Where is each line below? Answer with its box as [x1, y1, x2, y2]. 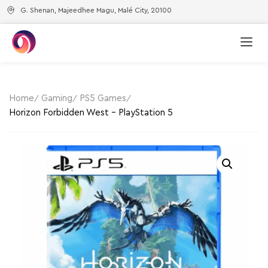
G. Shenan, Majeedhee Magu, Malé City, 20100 [20, 6, 172, 14]
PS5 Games [80, 93, 126, 103]
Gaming [41, 93, 72, 103]
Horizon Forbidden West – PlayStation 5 [9, 108, 173, 117]
